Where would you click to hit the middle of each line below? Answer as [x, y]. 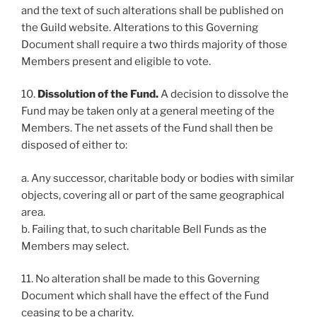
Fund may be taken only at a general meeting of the [148, 111]
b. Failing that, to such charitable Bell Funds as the [144, 229]
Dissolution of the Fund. [99, 94]
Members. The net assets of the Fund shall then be [147, 128]
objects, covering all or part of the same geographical [153, 195]
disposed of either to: [74, 145]
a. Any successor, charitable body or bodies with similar [158, 178]
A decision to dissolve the [225, 94]
